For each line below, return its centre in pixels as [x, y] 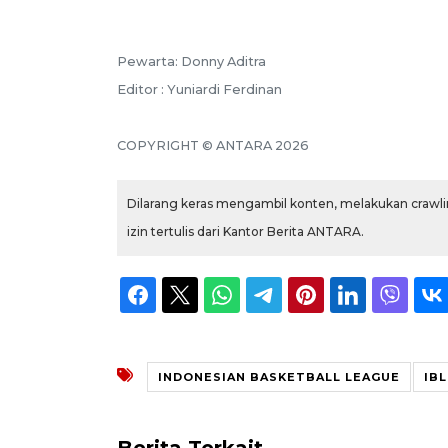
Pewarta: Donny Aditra [191, 61]
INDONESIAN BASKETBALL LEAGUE [279, 376]
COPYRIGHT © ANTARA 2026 [213, 145]
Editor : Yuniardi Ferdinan [199, 89]
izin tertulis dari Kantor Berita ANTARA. [245, 231]
